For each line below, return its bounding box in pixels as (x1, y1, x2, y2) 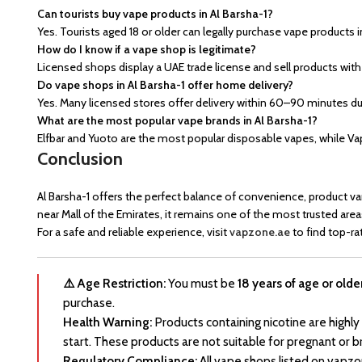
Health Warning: (63, 314, 152, 330)
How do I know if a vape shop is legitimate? (37, 42, 256, 57)
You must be (166, 276, 238, 291)
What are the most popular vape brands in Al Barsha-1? (37, 113, 318, 128)
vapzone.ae (229, 225, 290, 239)
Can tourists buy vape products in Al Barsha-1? (37, 6, 273, 21)
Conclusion (37, 148, 123, 170)
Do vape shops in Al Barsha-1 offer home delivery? (37, 78, 293, 92)
